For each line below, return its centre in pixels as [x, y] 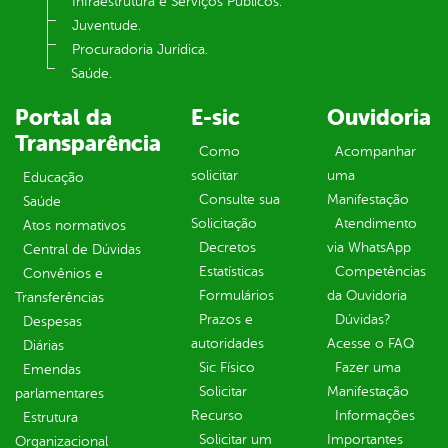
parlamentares [59, 394]
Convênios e [63, 274]
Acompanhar [375, 152]
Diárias [43, 346]
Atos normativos [74, 226]
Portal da [63, 118]
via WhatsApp [369, 248]
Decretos [227, 248]
